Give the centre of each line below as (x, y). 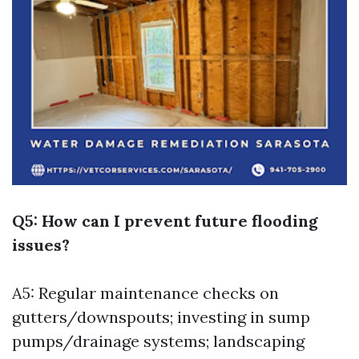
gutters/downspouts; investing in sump (161, 317)
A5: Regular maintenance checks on (145, 293)
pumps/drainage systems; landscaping (158, 341)
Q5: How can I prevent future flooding (165, 221)
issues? (41, 245)
